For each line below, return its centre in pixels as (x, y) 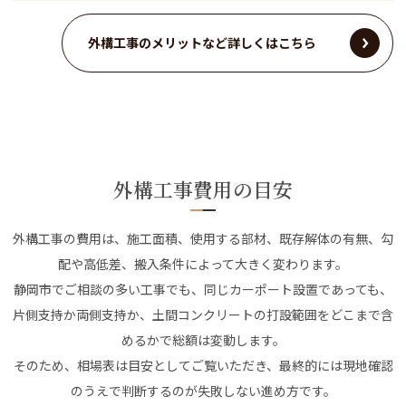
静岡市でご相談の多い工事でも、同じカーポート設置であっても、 (203, 289)
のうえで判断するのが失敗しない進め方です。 (203, 390)
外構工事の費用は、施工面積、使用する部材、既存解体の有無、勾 (203, 238)
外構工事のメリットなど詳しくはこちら (202, 43)
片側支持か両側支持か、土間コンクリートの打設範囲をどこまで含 (203, 314)
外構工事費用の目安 (203, 189)
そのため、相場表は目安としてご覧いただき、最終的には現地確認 (203, 365)
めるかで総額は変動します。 (203, 339)
